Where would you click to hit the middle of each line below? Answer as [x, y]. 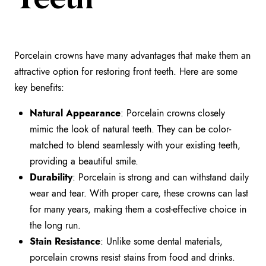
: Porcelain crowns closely [173, 113]
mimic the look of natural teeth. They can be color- [131, 129]
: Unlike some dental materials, [162, 242]
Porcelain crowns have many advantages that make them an [132, 56]
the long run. [56, 226]
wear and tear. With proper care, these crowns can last [139, 194]
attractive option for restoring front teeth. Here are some [126, 72]
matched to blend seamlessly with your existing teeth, [135, 145]
